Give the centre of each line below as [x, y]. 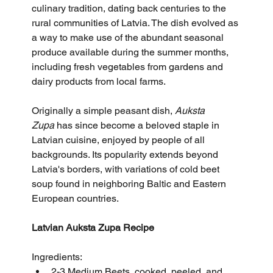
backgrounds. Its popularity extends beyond [126, 154]
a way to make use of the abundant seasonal [129, 37]
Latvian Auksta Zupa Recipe [93, 227]
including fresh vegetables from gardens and [129, 66]
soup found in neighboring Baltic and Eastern [130, 183]
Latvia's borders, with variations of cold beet [127, 169]
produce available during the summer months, [132, 52]
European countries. [76, 198]
